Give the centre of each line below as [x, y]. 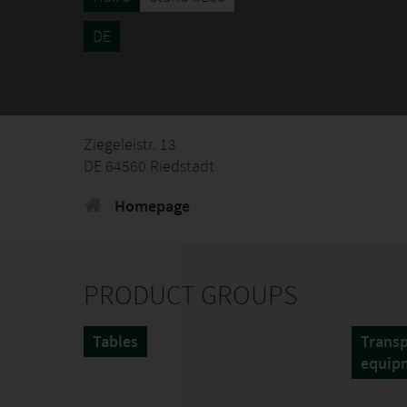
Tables [115, 341]
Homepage [150, 206]
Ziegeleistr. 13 [130, 144]
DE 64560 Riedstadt [149, 166]
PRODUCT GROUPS [191, 294]
